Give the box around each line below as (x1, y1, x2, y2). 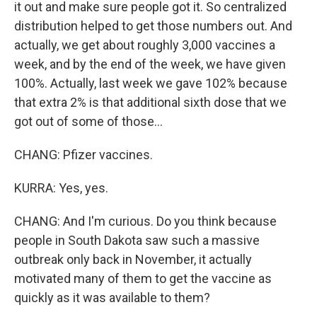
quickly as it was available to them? (14, 290, 210, 305)
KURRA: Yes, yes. (14, 180, 108, 195)
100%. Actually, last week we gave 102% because (14, 76, 287, 91)
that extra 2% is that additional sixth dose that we (14, 95, 287, 110)
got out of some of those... (14, 114, 163, 129)
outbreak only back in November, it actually (14, 252, 252, 267)
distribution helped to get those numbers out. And (14, 18, 292, 33)
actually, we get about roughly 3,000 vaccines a (14, 38, 275, 52)
